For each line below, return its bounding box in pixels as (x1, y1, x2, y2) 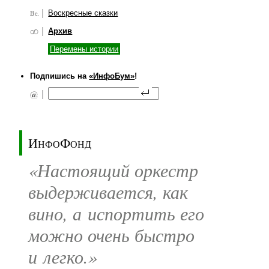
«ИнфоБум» (89, 71, 135, 80)
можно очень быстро (28, 223, 195, 247)
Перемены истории (50, 44, 119, 54)
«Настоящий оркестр (28, 158, 198, 183)
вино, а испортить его (28, 201, 204, 226)
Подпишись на (30, 71, 89, 80)
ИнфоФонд (28, 133, 91, 151)
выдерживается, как (28, 180, 188, 204)
